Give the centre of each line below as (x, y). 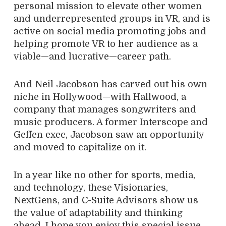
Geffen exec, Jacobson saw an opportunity (109, 135)
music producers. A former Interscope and (111, 122)
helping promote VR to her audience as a (106, 44)
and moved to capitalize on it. (80, 147)
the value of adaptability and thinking (98, 213)
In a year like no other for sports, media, (104, 175)
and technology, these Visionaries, (91, 188)
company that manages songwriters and (105, 109)
